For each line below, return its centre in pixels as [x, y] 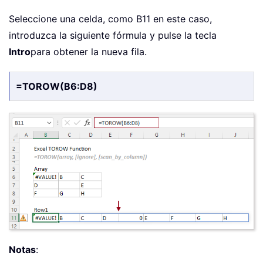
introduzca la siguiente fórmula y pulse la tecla [113, 35]
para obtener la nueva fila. [89, 51]
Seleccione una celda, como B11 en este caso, [110, 18]
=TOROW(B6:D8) [57, 86]
